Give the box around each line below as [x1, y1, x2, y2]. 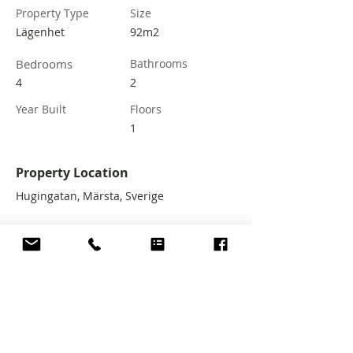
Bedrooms [16, 56, 72, 72]
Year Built [16, 102, 66, 117]
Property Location [16, 164, 128, 181]
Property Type [16, 6, 89, 20]
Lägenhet [16, 24, 65, 39]
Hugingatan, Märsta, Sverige [16, 188, 164, 203]
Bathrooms [130, 56, 188, 71]
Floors [130, 102, 162, 117]
